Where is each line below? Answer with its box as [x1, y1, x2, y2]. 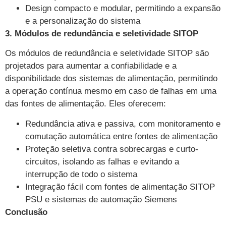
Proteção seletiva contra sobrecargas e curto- [25, 144, 198, 154]
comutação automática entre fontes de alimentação [25, 131, 217, 141]
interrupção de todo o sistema [25, 169, 137, 179]
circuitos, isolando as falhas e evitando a [25, 156, 179, 166]
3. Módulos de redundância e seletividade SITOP [5, 28, 198, 38]
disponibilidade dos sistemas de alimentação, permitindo [5, 74, 217, 84]
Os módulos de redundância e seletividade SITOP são [5, 48, 209, 59]
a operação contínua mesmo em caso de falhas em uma [5, 86, 216, 96]
